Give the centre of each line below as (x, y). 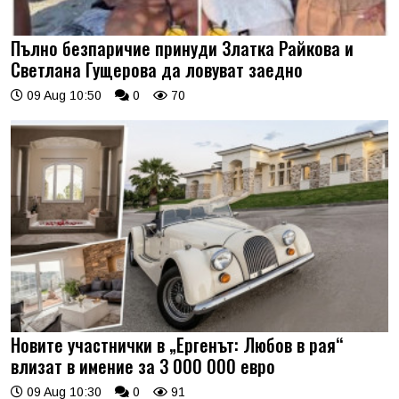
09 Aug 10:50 (62, 95)
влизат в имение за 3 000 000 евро (143, 366)
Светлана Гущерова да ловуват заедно (157, 69)
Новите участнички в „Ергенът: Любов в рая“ (177, 345)
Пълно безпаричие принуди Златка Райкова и (182, 48)
